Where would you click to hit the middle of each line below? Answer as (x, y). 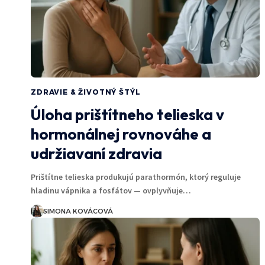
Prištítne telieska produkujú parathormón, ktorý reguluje (136, 177)
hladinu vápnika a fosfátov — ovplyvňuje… (111, 190)
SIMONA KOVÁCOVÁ (78, 211)
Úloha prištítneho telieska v (127, 114)
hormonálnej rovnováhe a (121, 134)
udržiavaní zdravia (96, 153)
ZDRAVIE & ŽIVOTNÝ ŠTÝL (86, 92)
